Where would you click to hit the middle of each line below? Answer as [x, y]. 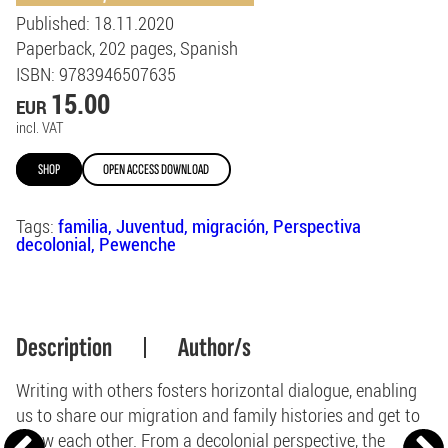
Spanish [209, 48]
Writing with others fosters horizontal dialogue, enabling [216, 389]
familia [83, 225]
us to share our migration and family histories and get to [218, 414]
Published [51, 22]
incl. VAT [39, 127]
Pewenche [137, 243]
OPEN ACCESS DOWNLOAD [156, 170]
